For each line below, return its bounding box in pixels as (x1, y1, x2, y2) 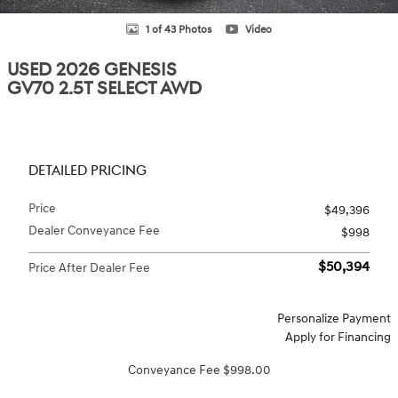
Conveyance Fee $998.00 (127, 362, 271, 378)
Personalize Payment (277, 311, 391, 326)
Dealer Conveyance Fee (28, 223, 160, 238)
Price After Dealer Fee (28, 260, 150, 275)
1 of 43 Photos (146, 22, 211, 36)
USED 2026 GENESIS (7, 59, 177, 82)
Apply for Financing (285, 330, 391, 345)
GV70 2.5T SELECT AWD (7, 77, 202, 100)
